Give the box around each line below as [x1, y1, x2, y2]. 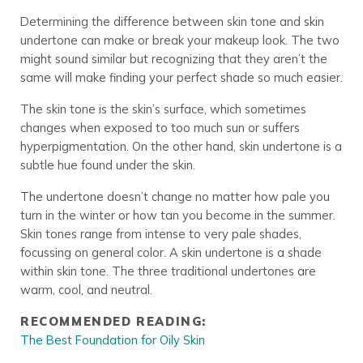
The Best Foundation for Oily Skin [19, 331, 205, 348]
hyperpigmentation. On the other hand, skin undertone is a [19, 138, 342, 154]
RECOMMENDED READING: [19, 313, 207, 329]
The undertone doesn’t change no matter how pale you [19, 188, 330, 204]
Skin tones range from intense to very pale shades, [19, 225, 301, 241]
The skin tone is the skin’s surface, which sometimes [19, 100, 306, 117]
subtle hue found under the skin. [19, 156, 195, 173]
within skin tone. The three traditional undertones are [19, 263, 316, 279]
